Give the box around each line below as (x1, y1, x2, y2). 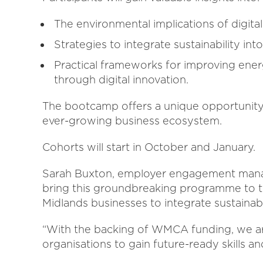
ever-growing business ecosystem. (42, 114, 222, 127)
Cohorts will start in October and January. (42, 141, 255, 153)
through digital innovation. (54, 73, 188, 86)
